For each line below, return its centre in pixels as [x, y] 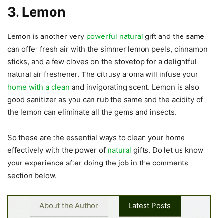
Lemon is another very [47, 36]
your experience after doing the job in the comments [98, 163]
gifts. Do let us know [167, 150]
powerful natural [115, 36]
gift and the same [174, 36]
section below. [32, 175]
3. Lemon [36, 12]
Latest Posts [150, 205]
